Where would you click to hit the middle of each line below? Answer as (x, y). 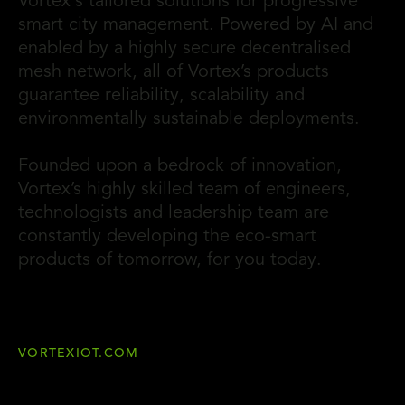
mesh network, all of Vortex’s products (174, 73)
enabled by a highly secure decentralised (184, 49)
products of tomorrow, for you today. (170, 261)
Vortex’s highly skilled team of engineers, (184, 190)
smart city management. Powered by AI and (196, 26)
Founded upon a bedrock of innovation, (180, 167)
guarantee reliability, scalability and (161, 96)
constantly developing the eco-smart (167, 237)
